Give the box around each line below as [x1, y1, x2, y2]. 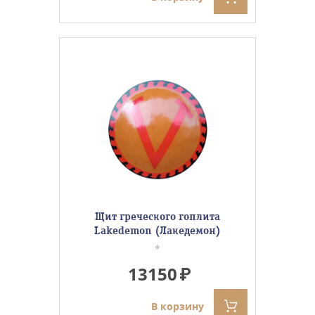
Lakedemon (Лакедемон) [94, 224, 221, 237]
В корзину [151, 299, 204, 313]
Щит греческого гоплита [95, 210, 220, 223]
